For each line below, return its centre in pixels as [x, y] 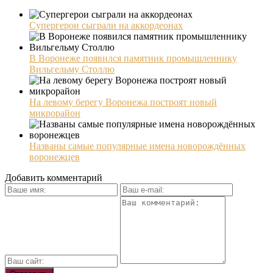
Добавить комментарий [54, 177]
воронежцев [55, 157]
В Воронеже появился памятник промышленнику [133, 58]
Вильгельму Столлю [72, 69]
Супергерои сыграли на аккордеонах [106, 25]
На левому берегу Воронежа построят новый [123, 102]
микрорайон [55, 113]
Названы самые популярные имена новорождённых [137, 146]
